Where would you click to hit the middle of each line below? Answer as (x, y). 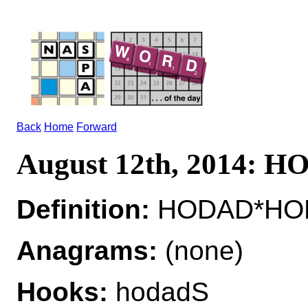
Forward (97, 127)
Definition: (83, 209)
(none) (200, 250)
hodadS (158, 291)
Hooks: (62, 291)
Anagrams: (87, 250)
